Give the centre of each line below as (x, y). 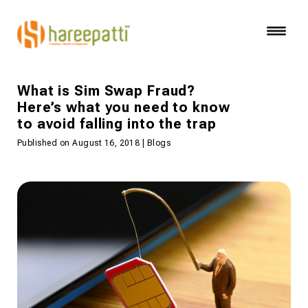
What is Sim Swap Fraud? (107, 91)
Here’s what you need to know (124, 107)
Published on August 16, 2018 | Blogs (94, 143)
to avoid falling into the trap (117, 124)
